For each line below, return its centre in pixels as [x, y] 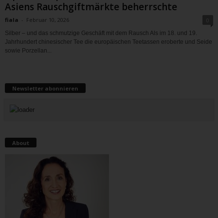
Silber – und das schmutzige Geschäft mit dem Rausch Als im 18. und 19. [101, 33]
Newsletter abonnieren [45, 88]
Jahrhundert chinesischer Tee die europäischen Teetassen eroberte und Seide [109, 42]
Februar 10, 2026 [48, 19]
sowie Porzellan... [28, 50]
